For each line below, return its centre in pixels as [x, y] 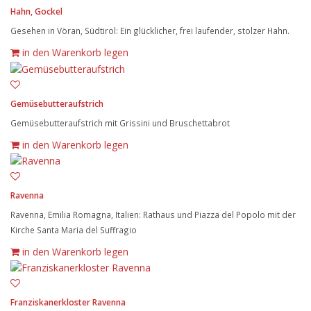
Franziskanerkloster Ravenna [68, 302]
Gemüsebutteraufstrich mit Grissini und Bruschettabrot [120, 123]
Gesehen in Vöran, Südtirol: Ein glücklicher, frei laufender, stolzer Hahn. [150, 31]
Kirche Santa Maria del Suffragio [74, 229]
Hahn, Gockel [36, 12]
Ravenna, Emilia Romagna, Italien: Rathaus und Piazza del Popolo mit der [153, 214]
